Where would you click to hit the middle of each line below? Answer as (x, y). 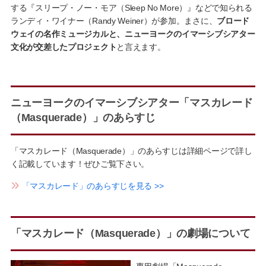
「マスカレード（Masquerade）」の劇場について (130, 234)
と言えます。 (141, 47)
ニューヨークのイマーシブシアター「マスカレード (132, 103)
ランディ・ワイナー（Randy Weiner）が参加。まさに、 (114, 21)
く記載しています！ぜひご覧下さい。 (80, 164)
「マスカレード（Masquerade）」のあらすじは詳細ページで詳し (131, 151)
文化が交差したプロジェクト (64, 47)
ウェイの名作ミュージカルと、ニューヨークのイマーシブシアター (133, 34)
